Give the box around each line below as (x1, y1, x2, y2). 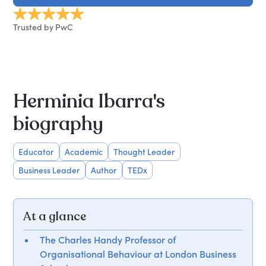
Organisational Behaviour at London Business (40, 248, 237, 260)
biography (13, 110, 104, 137)
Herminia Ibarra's (13, 88, 166, 115)
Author (91, 164, 118, 175)
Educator (18, 146, 55, 157)
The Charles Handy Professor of (40, 233, 176, 246)
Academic (65, 146, 103, 157)
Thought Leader (113, 146, 176, 157)
